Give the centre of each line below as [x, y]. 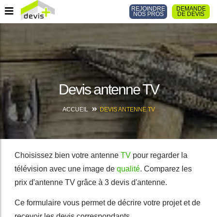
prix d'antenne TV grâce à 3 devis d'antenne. [91, 182]
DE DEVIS [191, 14]
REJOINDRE [148, 9]
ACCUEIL [75, 109]
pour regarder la [159, 155]
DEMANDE [191, 9]
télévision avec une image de [66, 169]
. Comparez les [166, 169]
